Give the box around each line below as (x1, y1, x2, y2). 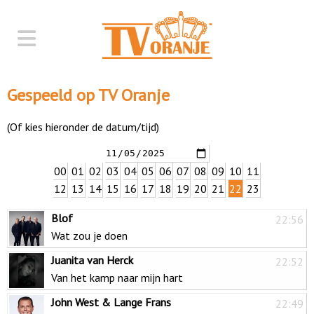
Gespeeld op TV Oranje (7, 83, 170, 106)
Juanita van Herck (51, 252, 133, 267)
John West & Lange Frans (51, 294, 171, 309)
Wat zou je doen (51, 228, 128, 243)
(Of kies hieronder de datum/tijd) (7, 119, 159, 134)
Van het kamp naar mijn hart (51, 270, 183, 285)
